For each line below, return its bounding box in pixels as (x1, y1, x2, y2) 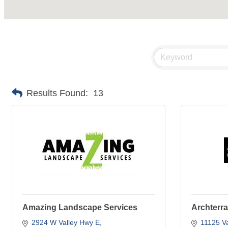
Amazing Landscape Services (22, 203, 137, 212)
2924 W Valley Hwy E (31, 218, 100, 226)
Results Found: (26, 88, 88, 98)
